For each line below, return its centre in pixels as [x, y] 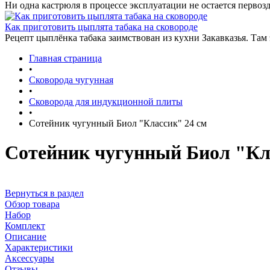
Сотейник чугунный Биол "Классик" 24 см [118, 123]
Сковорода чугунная [71, 80]
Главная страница [65, 58]
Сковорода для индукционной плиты [106, 102]
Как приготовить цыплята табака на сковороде [101, 27]
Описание [26, 236]
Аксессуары [30, 258]
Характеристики [39, 247]
